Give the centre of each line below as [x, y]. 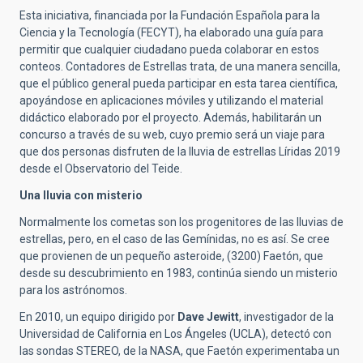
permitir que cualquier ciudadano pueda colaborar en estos [169, 50]
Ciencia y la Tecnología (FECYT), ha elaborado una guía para [171, 33]
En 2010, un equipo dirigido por [98, 317]
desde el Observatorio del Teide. [101, 169]
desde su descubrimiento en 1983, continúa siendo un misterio [179, 273]
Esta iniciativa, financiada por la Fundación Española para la [170, 16]
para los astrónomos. [73, 290]
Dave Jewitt [208, 317]
